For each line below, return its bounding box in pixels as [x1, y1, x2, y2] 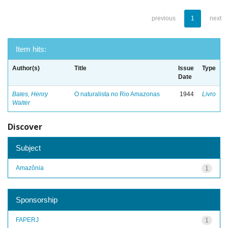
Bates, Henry [12, 91, 48, 98]
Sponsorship [16, 195, 58, 204]
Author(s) [12, 65, 40, 72]
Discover [8, 121, 42, 132]
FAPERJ [16, 216, 39, 223]
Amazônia [16, 164, 44, 172]
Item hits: [16, 45, 46, 53]
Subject [16, 143, 41, 152]
